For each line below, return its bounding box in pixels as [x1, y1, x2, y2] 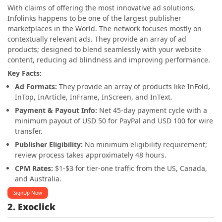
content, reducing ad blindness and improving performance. [7, 55, 210, 64]
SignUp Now [13, 189, 42, 196]
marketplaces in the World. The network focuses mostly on [7, 23, 202, 33]
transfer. [15, 126, 43, 136]
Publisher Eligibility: [15, 139, 85, 149]
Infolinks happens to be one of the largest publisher [7, 13, 181, 23]
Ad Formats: [15, 81, 57, 91]
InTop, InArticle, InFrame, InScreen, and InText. [15, 92, 174, 102]
